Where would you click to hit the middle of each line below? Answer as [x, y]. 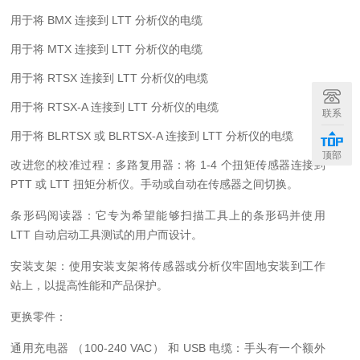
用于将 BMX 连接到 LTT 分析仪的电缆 [107, 20]
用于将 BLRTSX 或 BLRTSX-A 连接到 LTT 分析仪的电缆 [152, 136]
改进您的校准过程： [63, 165]
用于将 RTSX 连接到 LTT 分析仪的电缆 [110, 78]
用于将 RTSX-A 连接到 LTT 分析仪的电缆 [115, 107]
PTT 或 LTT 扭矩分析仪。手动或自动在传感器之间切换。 [155, 184]
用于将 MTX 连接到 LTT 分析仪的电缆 [107, 49]
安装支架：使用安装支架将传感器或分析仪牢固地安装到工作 [168, 266]
